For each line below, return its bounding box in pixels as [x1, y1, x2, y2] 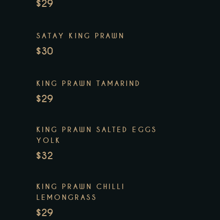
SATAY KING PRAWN [36, 31, 125, 41]
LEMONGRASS [36, 193, 97, 202]
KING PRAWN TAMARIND [36, 79, 141, 88]
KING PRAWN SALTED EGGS [36, 125, 157, 135]
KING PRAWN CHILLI [36, 182, 126, 192]
